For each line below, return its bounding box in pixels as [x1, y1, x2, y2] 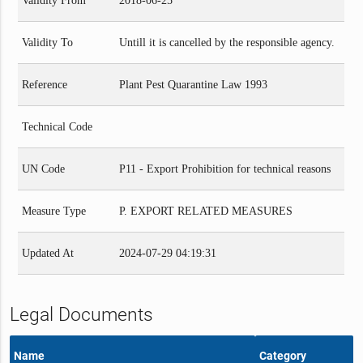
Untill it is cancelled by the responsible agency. [119, 36, 335, 49]
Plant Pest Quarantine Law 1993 [119, 78, 268, 91]
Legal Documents [9, 303, 153, 326]
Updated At [22, 246, 75, 259]
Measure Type [22, 204, 87, 217]
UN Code [22, 162, 66, 175]
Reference [22, 78, 68, 91]
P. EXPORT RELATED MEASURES [119, 204, 293, 217]
